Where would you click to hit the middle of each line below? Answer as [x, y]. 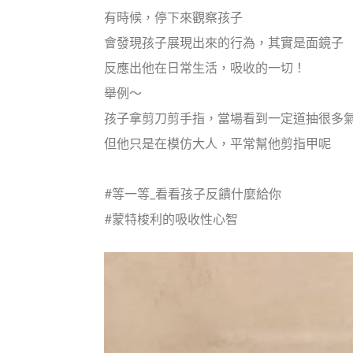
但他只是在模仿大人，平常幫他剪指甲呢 [217, 144]
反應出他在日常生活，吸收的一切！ [205, 68]
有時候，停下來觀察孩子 [173, 18]
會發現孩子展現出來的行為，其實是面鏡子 [224, 43]
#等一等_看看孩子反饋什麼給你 [193, 194]
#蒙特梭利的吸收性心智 [171, 219]
